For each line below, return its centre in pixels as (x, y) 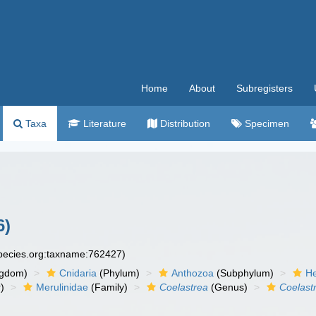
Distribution (184, 123)
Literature (103, 123)
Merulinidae (62, 287)
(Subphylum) (244, 273)
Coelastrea (184, 287)
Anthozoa (193, 273)
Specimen (266, 123)
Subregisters (265, 88)
